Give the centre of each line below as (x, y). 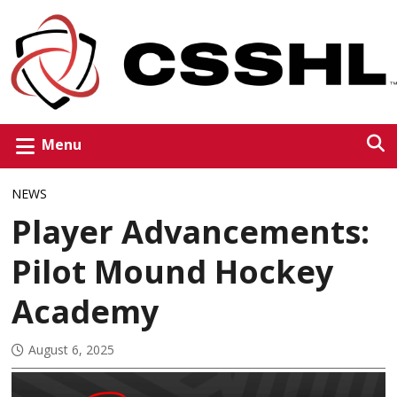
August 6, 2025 (72, 349)
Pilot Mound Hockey (173, 271)
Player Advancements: (191, 231)
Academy (86, 311)
